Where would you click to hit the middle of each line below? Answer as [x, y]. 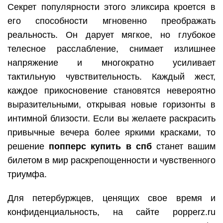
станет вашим [184, 146]
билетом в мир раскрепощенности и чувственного [111, 160]
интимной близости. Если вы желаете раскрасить [111, 118]
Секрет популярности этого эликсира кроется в [111, 7]
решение [28, 146]
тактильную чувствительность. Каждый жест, [111, 76]
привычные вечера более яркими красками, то [111, 132]
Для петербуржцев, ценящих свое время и [111, 198]
